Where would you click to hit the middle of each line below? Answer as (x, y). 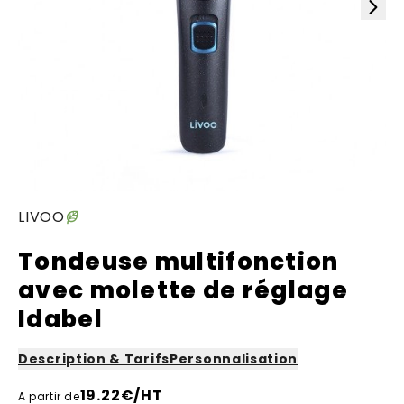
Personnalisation (234, 359)
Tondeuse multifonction (179, 262)
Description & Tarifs (94, 359)
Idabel (60, 319)
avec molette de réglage (183, 290)
